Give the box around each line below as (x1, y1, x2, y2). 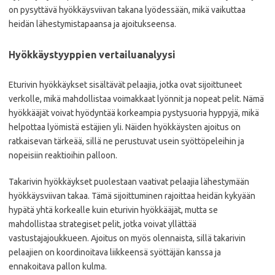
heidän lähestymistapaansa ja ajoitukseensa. (9, 18, 176, 29)
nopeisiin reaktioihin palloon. (9, 150, 117, 160)
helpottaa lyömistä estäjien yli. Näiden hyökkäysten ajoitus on (9, 122, 241, 132)
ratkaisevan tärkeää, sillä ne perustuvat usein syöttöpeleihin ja (9, 136, 244, 146)
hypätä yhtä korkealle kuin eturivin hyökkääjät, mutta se (9, 204, 218, 215)
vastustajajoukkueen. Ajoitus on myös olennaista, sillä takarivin (9, 233, 246, 243)
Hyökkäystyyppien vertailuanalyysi (9, 48, 176, 60)
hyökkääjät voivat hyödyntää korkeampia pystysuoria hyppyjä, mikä (9, 107, 259, 118)
